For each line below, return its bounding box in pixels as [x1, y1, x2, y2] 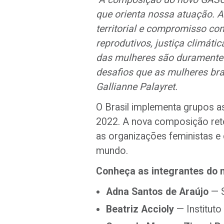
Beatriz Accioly [106, 203, 174, 215]
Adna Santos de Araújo [106, 186, 208, 197]
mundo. [96, 145, 128, 156]
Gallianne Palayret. [96, 81, 177, 92]
